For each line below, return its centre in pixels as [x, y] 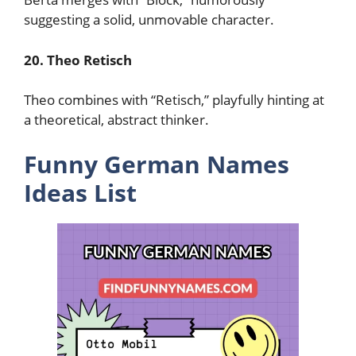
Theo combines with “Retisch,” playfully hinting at [174, 100]
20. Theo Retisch [78, 60]
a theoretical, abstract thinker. [116, 120]
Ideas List [80, 192]
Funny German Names [157, 164]
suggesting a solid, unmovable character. [149, 19]
